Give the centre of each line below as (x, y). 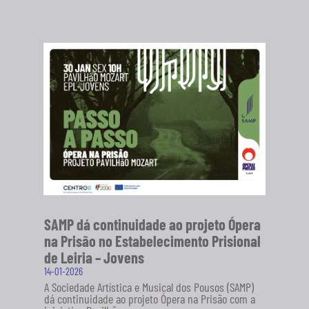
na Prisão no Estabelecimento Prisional (152, 241)
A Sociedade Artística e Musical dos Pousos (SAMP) (149, 287)
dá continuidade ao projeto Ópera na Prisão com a (149, 299)
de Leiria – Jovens (94, 258)
